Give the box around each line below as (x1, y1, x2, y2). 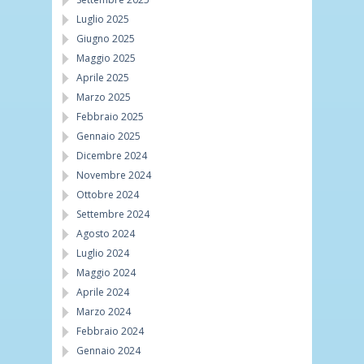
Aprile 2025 (76, 70, 129, 84)
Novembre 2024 (76, 167, 151, 182)
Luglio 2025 (76, 11, 129, 26)
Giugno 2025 (76, 31, 135, 45)
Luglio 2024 (76, 245, 129, 260)
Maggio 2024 (76, 265, 136, 279)
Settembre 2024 (76, 206, 149, 221)
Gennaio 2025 (76, 128, 141, 143)
